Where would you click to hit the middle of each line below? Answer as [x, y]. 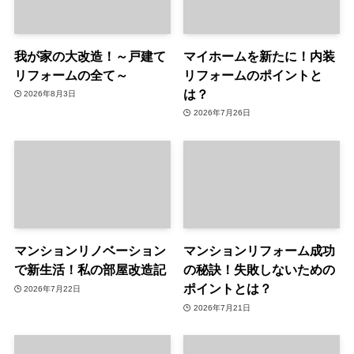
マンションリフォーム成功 [260, 251]
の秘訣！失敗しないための [260, 270]
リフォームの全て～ [71, 75]
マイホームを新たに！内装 [260, 56]
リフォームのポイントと [253, 75]
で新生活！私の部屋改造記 [90, 270]
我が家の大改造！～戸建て [90, 56]
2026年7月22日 [53, 288]
